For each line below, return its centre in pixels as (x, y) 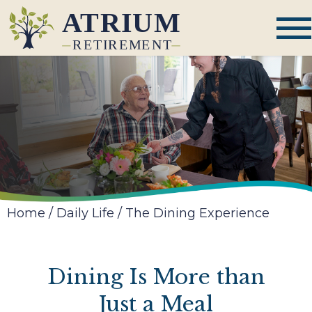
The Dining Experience (196, 213)
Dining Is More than (156, 277)
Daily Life (85, 213)
